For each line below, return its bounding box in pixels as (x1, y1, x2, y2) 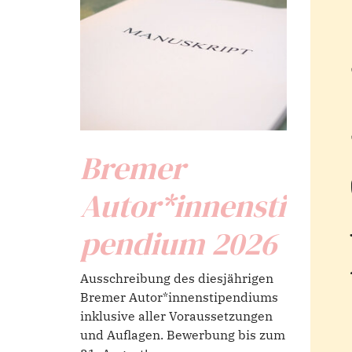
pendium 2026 (80, 222, 277, 266)
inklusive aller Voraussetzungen (80, 308, 273, 324)
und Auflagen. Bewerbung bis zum (80, 327, 285, 343)
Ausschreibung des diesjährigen (80, 270, 273, 287)
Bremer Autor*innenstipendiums (80, 289, 278, 306)
